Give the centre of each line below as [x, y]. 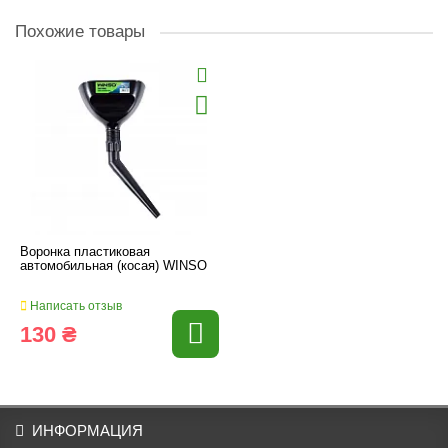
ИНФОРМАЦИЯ [87, 430]
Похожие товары [80, 31]
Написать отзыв [74, 305]
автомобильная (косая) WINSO [113, 265]
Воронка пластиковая [85, 251]
